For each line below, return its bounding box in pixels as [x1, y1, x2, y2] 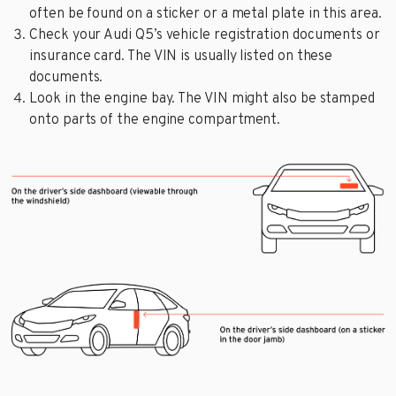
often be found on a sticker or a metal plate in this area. [29, 5, 382, 24]
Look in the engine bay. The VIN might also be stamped [29, 90, 375, 109]
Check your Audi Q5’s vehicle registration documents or [29, 27, 380, 45]
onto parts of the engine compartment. [29, 111, 281, 130]
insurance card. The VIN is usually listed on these [29, 48, 333, 66]
